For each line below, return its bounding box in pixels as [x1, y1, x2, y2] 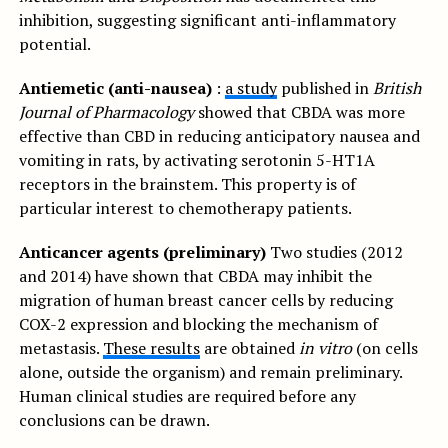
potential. [18, 33, 91, 55]
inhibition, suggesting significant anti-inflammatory [18, 9, 396, 31]
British [372, 77, 421, 99]
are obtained [199, 337, 299, 359]
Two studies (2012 [265, 241, 403, 263]
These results [102, 337, 200, 359]
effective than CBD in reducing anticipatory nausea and [18, 125, 420, 147]
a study [224, 77, 277, 99]
